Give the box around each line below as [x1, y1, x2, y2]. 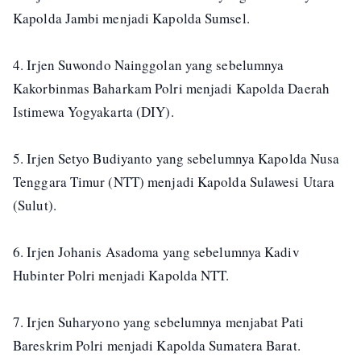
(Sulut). [13, 196, 56, 215]
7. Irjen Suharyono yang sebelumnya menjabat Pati [13, 313, 304, 332]
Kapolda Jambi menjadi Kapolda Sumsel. [13, 9, 250, 28]
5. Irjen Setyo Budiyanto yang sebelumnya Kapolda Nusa [13, 149, 340, 168]
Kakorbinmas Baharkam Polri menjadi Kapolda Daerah [13, 79, 330, 98]
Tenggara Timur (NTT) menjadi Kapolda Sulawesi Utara [13, 172, 335, 192]
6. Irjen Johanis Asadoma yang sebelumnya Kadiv [13, 243, 300, 262]
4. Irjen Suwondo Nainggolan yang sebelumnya [13, 56, 284, 75]
